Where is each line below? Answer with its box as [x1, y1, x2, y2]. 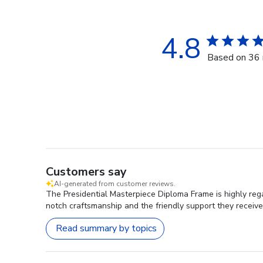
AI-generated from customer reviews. [54, 178, 176, 188]
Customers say [46, 163, 127, 180]
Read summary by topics [56, 222, 157, 235]
